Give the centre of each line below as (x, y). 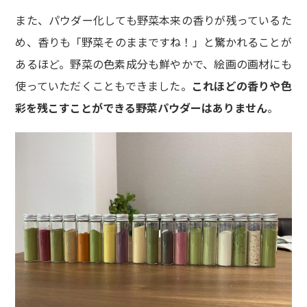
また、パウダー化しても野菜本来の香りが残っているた (153, 20)
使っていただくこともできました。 (103, 85)
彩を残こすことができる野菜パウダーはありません (142, 107)
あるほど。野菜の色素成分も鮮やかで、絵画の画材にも (153, 63)
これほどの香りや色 (242, 85)
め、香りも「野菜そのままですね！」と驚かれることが (153, 41)
